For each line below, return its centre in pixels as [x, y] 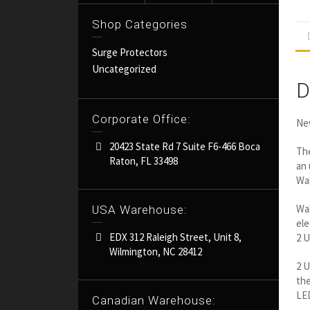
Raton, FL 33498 [144, 161]
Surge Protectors [130, 52]
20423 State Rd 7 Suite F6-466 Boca [185, 146]
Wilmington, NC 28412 [156, 251]
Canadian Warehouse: [154, 300]
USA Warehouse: [140, 209]
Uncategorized [125, 69]
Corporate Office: [142, 119]
